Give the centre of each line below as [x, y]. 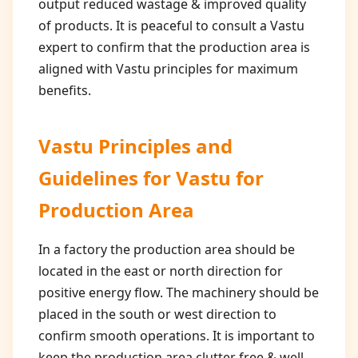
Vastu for [220, 178]
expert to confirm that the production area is [174, 47]
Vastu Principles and [135, 146]
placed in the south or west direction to [157, 314]
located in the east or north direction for [161, 271]
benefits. [65, 90]
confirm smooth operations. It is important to [177, 336]
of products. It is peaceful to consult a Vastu [171, 26]
